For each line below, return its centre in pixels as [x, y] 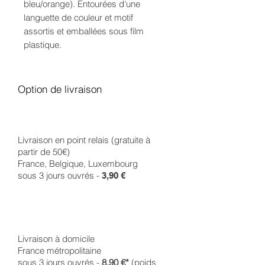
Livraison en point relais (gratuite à [84, 140]
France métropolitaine [59, 251]
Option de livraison [60, 89]
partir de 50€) [44, 152]
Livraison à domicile [56, 239]
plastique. [43, 45]
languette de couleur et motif [78, 17]
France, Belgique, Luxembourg [78, 164]
